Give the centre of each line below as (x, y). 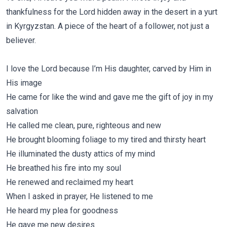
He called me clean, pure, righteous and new (84, 125)
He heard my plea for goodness (62, 211)
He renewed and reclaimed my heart (70, 182)
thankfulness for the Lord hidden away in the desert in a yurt (112, 12)
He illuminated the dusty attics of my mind (81, 154)
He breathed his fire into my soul (64, 168)
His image (24, 83)
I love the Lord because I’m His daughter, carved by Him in (109, 69)
